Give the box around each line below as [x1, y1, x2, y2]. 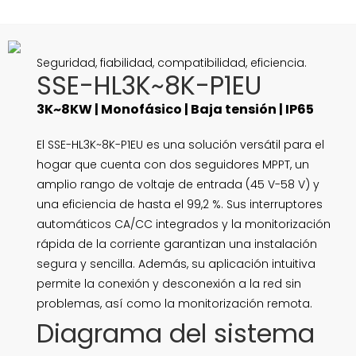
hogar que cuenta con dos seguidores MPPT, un [36, 157, 309, 173]
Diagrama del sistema [36, 315, 315, 352]
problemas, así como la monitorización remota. [36, 296, 312, 312]
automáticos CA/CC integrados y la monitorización [36, 216, 331, 233]
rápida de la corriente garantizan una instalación [36, 236, 317, 253]
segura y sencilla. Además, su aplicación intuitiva [36, 256, 315, 273]
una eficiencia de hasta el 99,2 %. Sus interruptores [36, 196, 323, 213]
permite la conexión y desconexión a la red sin [36, 276, 301, 292]
